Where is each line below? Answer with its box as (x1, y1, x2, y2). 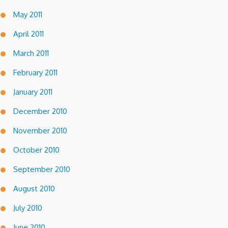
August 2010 (13, 183, 55, 193)
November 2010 (13, 125, 67, 135)
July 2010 (13, 203, 42, 213)
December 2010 (13, 106, 67, 116)
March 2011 (13, 48, 49, 58)
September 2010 (13, 164, 70, 174)
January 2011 (13, 87, 52, 97)
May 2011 (13, 9, 42, 19)
